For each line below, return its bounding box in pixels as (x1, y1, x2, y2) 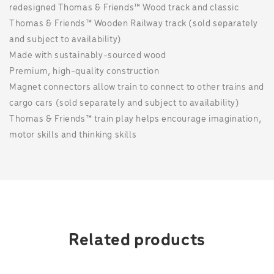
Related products (68, 231, 206, 250)
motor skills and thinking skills (9, 130, 137, 140)
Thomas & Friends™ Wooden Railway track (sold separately (9, 19, 259, 29)
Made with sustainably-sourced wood (9, 51, 166, 61)
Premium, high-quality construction (9, 67, 160, 76)
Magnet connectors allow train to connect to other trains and (9, 83, 265, 92)
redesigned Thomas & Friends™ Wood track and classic (9, 3, 239, 13)
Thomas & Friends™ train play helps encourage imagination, (9, 114, 262, 124)
